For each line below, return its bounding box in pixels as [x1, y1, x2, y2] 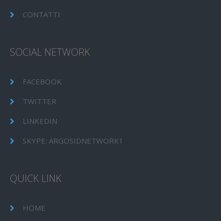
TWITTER [23, 96, 56, 107]
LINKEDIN [23, 116, 57, 126]
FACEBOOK [23, 76, 62, 87]
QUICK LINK [10, 172, 62, 185]
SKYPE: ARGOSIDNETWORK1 [23, 136, 123, 146]
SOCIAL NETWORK [10, 45, 90, 59]
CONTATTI [23, 9, 60, 20]
